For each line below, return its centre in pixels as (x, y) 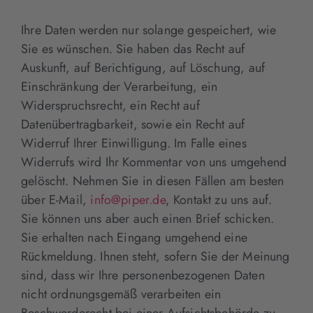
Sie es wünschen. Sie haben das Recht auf (133, 49)
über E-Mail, (56, 199)
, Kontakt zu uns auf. (219, 199)
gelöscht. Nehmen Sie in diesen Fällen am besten (153, 181)
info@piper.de (128, 199)
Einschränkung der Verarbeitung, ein (119, 86)
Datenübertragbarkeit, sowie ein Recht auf (133, 124)
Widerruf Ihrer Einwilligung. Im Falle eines (134, 143)
